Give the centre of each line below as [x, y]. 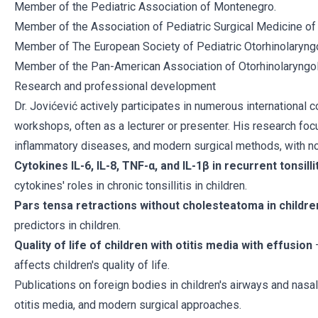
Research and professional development [115, 86]
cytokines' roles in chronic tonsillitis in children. [131, 186]
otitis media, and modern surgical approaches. [128, 305]
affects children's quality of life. [92, 265]
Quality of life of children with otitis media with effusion [163, 245]
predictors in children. [67, 225]
